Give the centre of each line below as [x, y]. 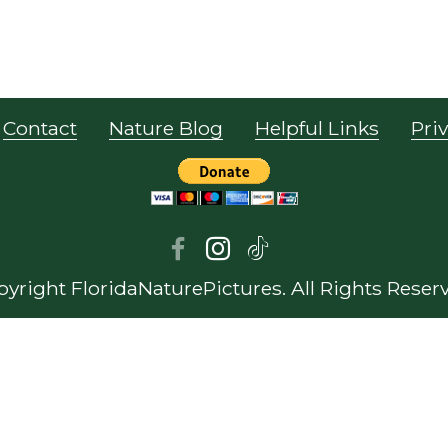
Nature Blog [165, 127]
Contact [39, 127]
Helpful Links [316, 127]
